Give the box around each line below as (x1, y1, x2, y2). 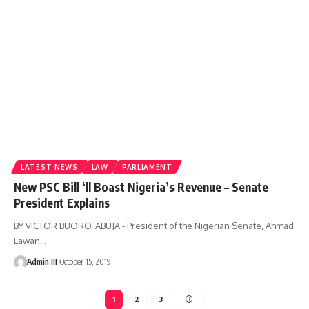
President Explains (14, 195, 110, 210)
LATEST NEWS (21, 162, 78, 171)
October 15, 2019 (59, 256, 111, 267)
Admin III (26, 256, 57, 267)
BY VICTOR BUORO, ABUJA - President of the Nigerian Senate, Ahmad (14, 219, 294, 231)
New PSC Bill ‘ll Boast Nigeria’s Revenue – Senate (14, 179, 268, 195)
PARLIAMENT (121, 162, 172, 171)
